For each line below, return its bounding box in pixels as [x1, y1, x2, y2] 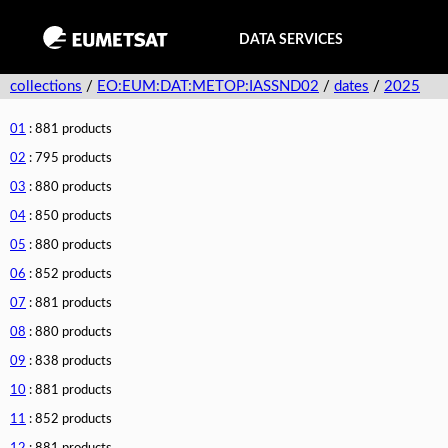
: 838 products [26, 355, 112, 368]
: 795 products [26, 152, 112, 165]
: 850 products [26, 210, 112, 223]
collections [10, 79, 82, 94]
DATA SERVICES [239, 32, 343, 47]
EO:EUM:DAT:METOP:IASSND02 [97, 79, 319, 94]
